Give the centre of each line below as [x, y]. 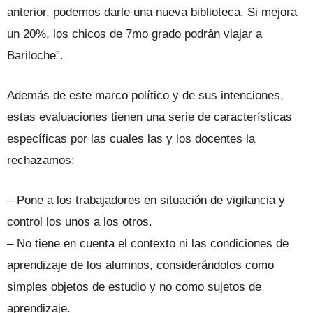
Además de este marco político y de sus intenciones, [145, 96]
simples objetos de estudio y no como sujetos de [134, 287]
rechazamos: [41, 161]
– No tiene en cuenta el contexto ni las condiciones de [148, 244]
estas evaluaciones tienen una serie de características [150, 117]
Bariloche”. [35, 56]
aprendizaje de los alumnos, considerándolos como [140, 265]
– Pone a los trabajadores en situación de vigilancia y [146, 201]
